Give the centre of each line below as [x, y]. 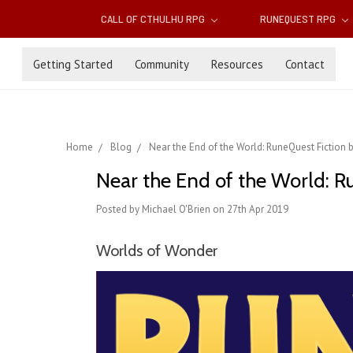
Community [162, 64]
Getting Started [73, 64]
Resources [237, 64]
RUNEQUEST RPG [299, 19]
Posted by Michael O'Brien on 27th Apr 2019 [192, 210]
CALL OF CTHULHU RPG [154, 19]
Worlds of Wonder [157, 251]
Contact [305, 64]
